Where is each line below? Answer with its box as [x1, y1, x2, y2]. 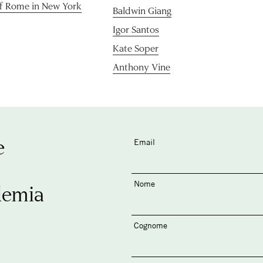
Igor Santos [112, 22, 159, 35]
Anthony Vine [112, 60, 170, 73]
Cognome [134, 220, 167, 230]
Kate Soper [112, 41, 159, 54]
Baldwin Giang [112, 4, 171, 16]
